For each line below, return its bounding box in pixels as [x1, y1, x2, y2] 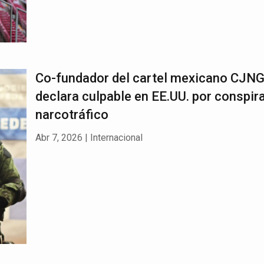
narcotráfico [35, 107, 108, 123]
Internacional [90, 132, 143, 144]
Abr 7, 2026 [35, 132, 82, 144]
